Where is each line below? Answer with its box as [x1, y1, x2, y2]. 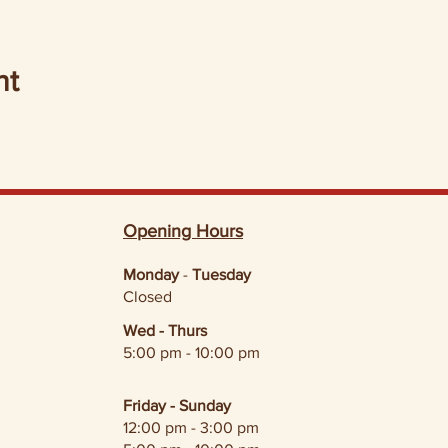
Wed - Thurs [123, 322, 207, 339]
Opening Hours [123, 221, 243, 241]
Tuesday [192, 266, 251, 283]
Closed [123, 288, 172, 305]
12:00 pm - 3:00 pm [123, 419, 259, 436]
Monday [123, 266, 179, 283]
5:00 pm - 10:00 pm [123, 344, 260, 361]
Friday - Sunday [123, 397, 231, 414]
